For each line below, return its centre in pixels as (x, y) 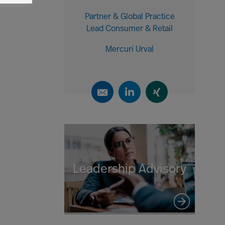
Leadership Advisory (130, 169)
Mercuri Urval (130, 50)
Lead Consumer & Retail (130, 29)
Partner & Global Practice (130, 17)
